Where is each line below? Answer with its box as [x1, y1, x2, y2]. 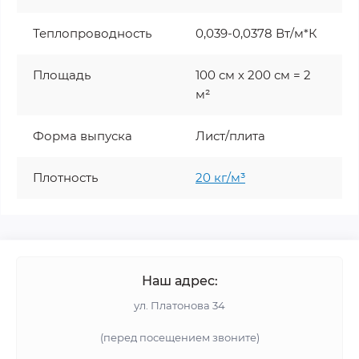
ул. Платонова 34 [134, 298, 225, 312]
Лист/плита [196, 127, 265, 143]
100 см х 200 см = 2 [196, 67, 311, 83]
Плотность [33, 169, 98, 185]
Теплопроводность [33, 25, 151, 41]
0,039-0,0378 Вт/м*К [196, 25, 317, 41]
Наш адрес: [141, 272, 218, 288]
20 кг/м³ [196, 169, 245, 185]
